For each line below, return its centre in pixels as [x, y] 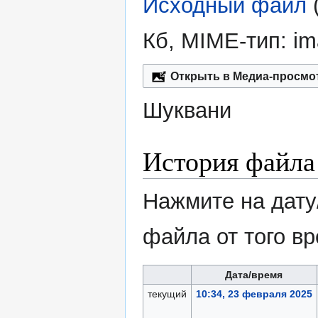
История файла [229, 161]
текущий [167, 294]
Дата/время [254, 275]
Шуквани [187, 111]
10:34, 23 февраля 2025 [254, 294]
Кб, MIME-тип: [218, 41]
